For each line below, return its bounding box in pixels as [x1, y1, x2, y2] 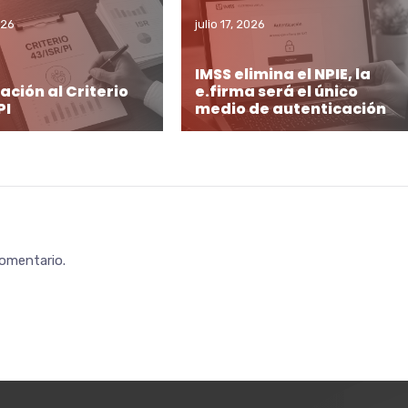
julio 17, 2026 [194, 16, 265, 31]
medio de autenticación [194, 98, 386, 120]
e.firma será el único [194, 81, 358, 103]
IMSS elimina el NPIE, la [194, 64, 371, 86]
